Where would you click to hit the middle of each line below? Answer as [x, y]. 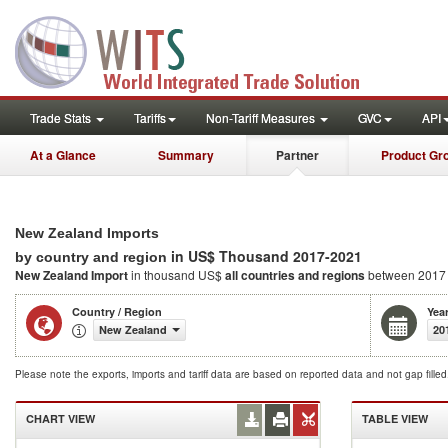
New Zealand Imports [87, 233]
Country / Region [117, 311]
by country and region [93, 257]
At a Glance [63, 155]
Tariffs [150, 117]
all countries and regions [295, 275]
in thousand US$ [178, 274]
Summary [186, 155]
